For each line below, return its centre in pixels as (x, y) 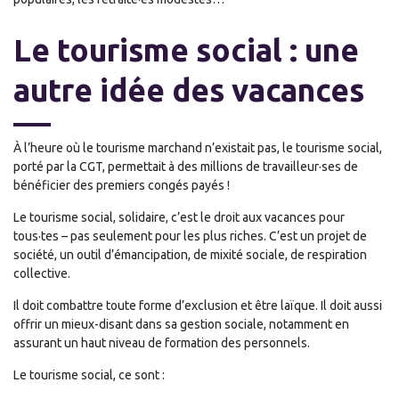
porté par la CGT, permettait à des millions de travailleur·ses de (186, 167)
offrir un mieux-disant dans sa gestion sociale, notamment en (181, 324)
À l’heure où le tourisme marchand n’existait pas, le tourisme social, (198, 148)
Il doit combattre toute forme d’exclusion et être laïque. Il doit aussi (198, 305)
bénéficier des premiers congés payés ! (122, 185)
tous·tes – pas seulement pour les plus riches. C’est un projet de (190, 236)
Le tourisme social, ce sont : (89, 375)
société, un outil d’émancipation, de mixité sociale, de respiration (190, 255)
